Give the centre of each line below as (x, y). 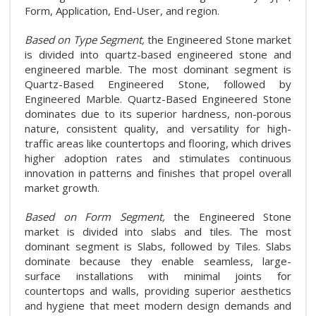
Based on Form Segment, (99, 217)
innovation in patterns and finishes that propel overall (158, 173)
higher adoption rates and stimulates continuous (158, 158)
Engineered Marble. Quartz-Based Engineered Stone (158, 99)
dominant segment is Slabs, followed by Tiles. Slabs (158, 247)
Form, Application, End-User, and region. (122, 11)
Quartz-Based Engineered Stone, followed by (158, 84)
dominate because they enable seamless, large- (158, 261)
